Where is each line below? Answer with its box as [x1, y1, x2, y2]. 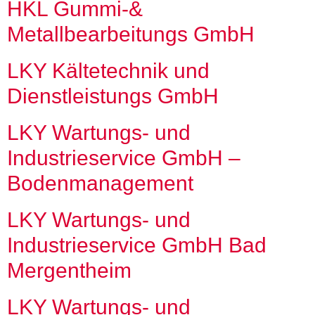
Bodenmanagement [7, 172, 193, 195]
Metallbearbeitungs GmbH [7, 22, 255, 46]
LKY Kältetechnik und [7, 59, 210, 82]
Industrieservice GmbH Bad [7, 233, 266, 257]
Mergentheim [7, 259, 131, 282]
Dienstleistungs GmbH [7, 84, 219, 108]
